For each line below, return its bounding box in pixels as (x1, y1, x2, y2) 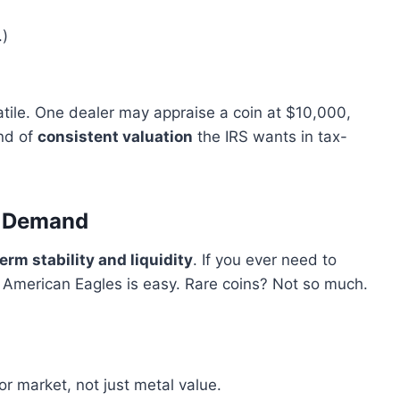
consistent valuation (37, 128, 193, 146)
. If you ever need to (193, 251, 337, 270)
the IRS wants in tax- (193, 128, 347, 146)
